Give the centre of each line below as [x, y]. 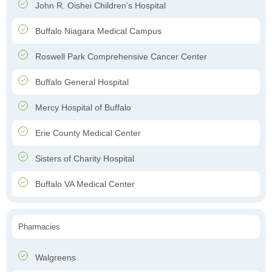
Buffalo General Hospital [81, 82]
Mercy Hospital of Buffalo [82, 108]
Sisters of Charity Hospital [83, 159]
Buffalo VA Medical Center [84, 184]
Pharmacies [39, 227]
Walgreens [54, 258]
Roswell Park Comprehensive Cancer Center [120, 57]
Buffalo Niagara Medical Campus [97, 31]
